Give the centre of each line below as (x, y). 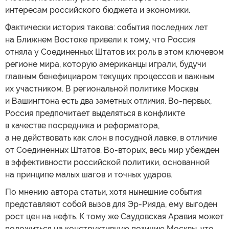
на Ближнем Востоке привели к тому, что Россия (100, 39)
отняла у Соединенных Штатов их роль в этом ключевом (114, 52)
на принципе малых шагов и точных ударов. (89, 174)
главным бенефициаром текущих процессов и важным (110, 76)
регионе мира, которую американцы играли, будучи (106, 64)
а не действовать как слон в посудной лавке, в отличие (111, 138)
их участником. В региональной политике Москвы (102, 88)
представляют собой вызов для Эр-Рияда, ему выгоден (111, 204)
